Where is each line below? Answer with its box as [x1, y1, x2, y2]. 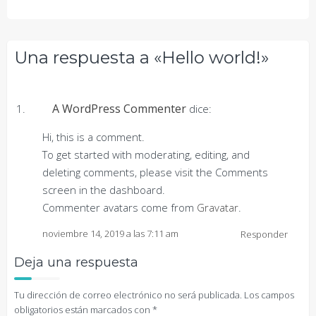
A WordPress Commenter [52, 101, 186, 116]
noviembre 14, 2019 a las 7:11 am [42, 227, 178, 240]
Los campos [244, 288, 294, 301]
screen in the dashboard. [42, 183, 165, 197]
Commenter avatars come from [42, 200, 197, 214]
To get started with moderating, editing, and [42, 147, 250, 162]
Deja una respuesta [14, 255, 138, 270]
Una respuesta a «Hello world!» [14, 47, 269, 68]
